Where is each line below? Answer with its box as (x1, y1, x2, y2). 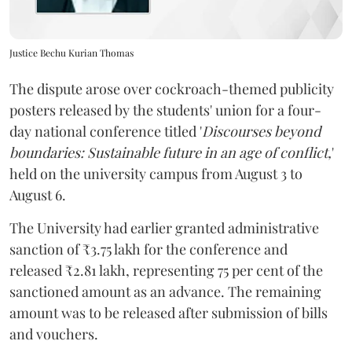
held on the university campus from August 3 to (9, 164, 302, 184)
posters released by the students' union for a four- (9, 101, 321, 120)
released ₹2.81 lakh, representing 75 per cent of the (9, 261, 323, 280)
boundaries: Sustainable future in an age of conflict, (9, 143, 332, 163)
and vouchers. (9, 324, 98, 344)
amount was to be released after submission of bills (9, 303, 328, 323)
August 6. (9, 185, 66, 205)
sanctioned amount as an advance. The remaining (9, 282, 321, 302)
